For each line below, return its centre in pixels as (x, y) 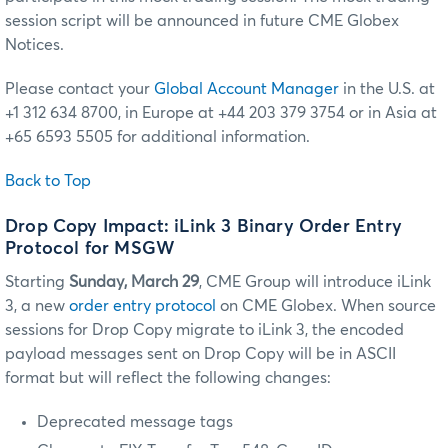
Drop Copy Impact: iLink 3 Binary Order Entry (203, 226)
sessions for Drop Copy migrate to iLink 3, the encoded (204, 329)
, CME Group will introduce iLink (315, 281)
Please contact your (79, 89)
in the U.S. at (387, 89)
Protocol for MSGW (90, 248)
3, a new (37, 305)
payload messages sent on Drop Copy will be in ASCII (200, 353)
